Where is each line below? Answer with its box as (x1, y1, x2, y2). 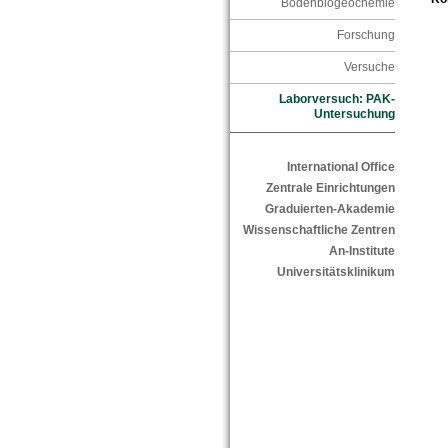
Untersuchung (313, 107, 395, 122)
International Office (286, 160, 395, 175)
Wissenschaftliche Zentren (242, 223, 395, 238)
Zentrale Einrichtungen (265, 181, 395, 196)
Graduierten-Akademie (264, 202, 395, 217)
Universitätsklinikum (276, 265, 395, 280)
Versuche (343, 60, 395, 75)
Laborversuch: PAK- (278, 92, 395, 107)
